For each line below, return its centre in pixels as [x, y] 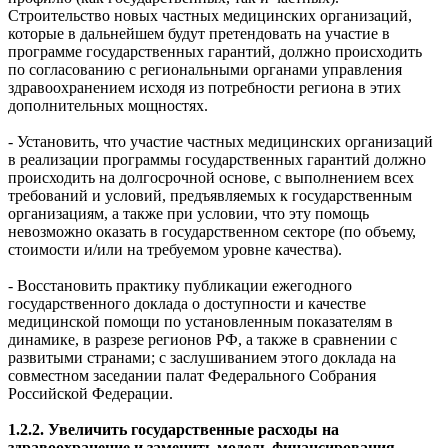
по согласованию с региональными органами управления [205, 69]
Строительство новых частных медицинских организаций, [210, 15]
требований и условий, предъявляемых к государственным [210, 195]
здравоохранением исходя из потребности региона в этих [204, 87]
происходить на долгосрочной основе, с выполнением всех [211, 177]
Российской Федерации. [90, 393]
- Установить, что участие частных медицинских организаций [220, 141]
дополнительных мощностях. [108, 105]
